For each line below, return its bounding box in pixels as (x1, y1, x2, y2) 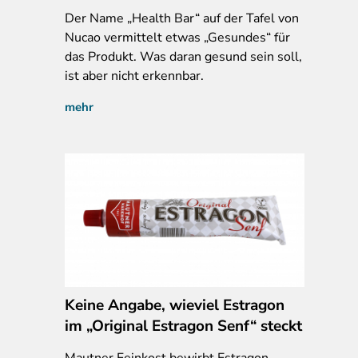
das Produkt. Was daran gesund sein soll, (65, 47, 302, 66)
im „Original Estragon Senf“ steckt (65, 315, 302, 336)
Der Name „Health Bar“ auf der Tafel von (65, 9, 299, 27)
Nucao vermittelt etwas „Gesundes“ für (65, 28, 290, 46)
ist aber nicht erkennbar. (65, 66, 204, 85)
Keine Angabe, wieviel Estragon (65, 294, 284, 316)
